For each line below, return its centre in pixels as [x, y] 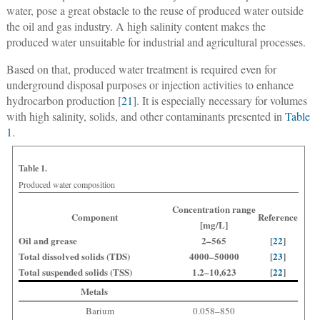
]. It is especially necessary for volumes [220, 101]
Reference [277, 217]
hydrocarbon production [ [64, 101]
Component [94, 217]
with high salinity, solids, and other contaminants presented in [145, 116]
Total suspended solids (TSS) [75, 272]
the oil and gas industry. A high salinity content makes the [136, 26]
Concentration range [214, 209]
